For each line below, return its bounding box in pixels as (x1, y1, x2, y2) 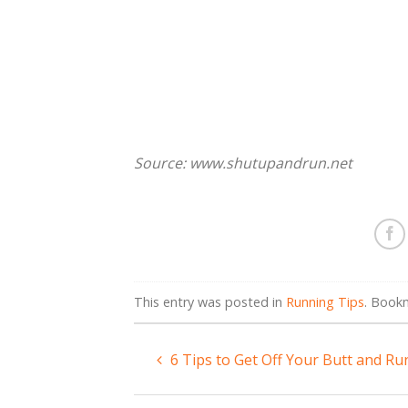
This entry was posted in (134, 293, 286, 311)
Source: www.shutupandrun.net (134, 153, 352, 174)
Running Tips (286, 293, 364, 311)
